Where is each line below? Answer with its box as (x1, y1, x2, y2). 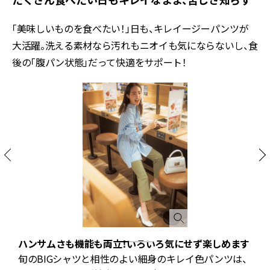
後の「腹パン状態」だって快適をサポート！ (12, 54, 187, 69)
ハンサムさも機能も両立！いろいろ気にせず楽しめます (18, 236, 250, 251)
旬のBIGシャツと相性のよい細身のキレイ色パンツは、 (18, 251, 247, 266)
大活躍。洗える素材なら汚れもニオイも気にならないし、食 (12, 37, 258, 52)
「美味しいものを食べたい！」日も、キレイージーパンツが (12, 20, 249, 36)
